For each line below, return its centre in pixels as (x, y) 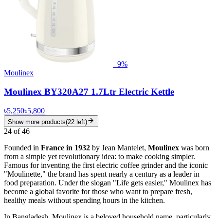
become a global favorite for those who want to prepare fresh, (98, 191)
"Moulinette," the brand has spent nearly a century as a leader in (102, 174)
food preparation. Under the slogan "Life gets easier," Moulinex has (108, 182)
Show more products (37, 122)
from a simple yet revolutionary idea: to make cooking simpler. (100, 156)
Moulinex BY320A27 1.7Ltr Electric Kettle (89, 91)
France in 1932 (65, 147)
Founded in (22, 147)
